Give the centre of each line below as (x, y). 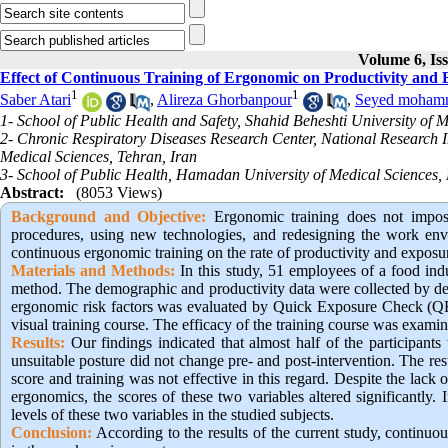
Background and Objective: (109, 216)
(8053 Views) (119, 192)
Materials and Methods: (93, 270)
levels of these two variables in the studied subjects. (172, 414)
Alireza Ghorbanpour (224, 100)
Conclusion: (51, 432)
